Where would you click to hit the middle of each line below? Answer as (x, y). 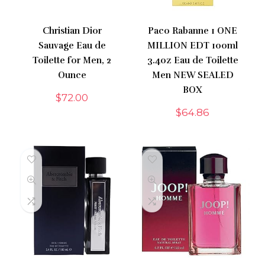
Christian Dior (72, 30)
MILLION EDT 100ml (193, 45)
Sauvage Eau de (72, 45)
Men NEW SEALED (193, 75)
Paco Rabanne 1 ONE (193, 30)
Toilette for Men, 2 (72, 60)
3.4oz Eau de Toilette (193, 60)
